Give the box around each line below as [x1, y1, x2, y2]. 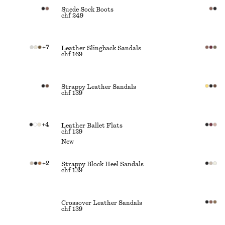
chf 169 [61, 51, 82, 57]
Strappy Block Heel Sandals [61, 161, 144, 167]
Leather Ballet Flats [61, 123, 123, 129]
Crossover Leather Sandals [61, 200, 142, 206]
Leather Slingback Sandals [61, 45, 141, 51]
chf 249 [61, 13, 83, 19]
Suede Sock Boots [61, 7, 114, 13]
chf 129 [61, 129, 82, 135]
